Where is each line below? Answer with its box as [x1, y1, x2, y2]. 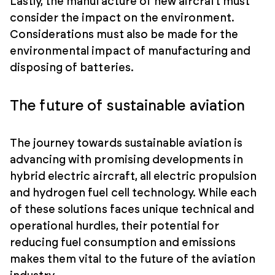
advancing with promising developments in [10, 154, 244, 166]
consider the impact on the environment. [10, 12, 235, 24]
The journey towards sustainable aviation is [10, 137, 243, 149]
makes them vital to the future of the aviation [10, 254, 256, 265]
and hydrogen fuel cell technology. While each [10, 187, 257, 199]
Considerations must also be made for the [10, 29, 239, 41]
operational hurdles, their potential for [10, 220, 220, 232]
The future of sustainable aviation [10, 98, 246, 114]
